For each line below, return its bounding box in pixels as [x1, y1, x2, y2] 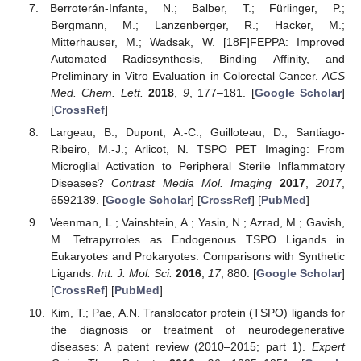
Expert [312, 340, 345, 354]
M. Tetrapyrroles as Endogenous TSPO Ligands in [50, 233, 345, 247]
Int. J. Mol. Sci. [97, 267, 172, 280]
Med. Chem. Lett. [50, 85, 143, 99]
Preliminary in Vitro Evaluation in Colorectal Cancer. [50, 68, 322, 82]
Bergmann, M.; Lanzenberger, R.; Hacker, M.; [50, 18, 345, 31]
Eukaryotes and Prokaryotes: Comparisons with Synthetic [50, 250, 345, 263]
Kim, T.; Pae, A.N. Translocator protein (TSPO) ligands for [50, 306, 345, 320]
